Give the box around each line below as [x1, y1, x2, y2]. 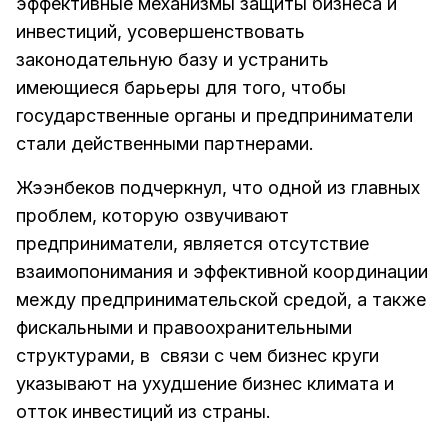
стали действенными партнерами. [16, 132, 314, 154]
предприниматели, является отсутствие [16, 232, 369, 254]
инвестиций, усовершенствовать [16, 20, 305, 42]
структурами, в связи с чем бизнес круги [16, 344, 379, 366]
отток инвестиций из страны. [16, 400, 271, 422]
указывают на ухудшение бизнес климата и [16, 372, 394, 394]
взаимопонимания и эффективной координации [16, 260, 428, 282]
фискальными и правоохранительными [16, 316, 352, 338]
